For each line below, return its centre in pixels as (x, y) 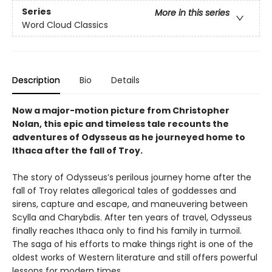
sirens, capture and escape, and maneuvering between (130, 204)
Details (125, 80)
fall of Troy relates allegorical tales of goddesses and (124, 191)
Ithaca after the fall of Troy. (77, 151)
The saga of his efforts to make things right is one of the (133, 244)
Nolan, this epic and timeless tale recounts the (121, 124)
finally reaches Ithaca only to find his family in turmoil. (127, 231)
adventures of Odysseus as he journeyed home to (129, 138)
